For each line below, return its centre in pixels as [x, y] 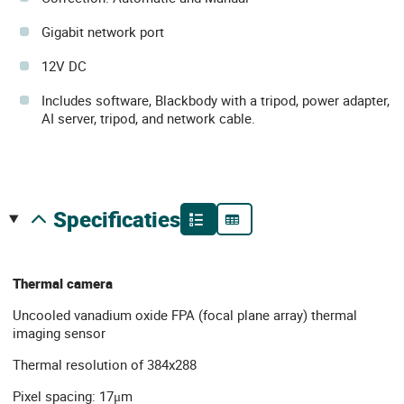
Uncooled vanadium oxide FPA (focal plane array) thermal [185, 315]
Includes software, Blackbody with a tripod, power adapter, [216, 100]
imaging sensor [59, 333]
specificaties [123, 219]
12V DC [64, 66]
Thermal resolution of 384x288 [105, 364]
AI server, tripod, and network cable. [148, 118]
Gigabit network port [103, 32]
